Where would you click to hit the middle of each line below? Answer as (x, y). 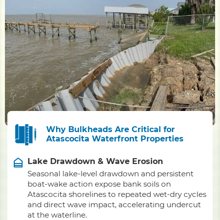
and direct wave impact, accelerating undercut (114, 205)
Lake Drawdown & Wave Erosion (95, 161)
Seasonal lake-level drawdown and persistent (110, 174)
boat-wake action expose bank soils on (99, 184)
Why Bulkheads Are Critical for (110, 129)
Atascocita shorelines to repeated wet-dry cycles (117, 194)
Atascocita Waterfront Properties (115, 138)
